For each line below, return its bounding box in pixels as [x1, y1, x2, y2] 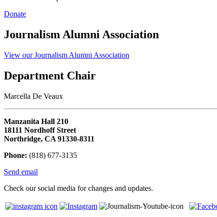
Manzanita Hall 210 [4, 117, 68, 125]
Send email [4, 167, 38, 176]
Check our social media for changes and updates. [4, 184, 153, 192]
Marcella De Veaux [4, 92, 63, 100]
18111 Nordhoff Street [4, 125, 76, 134]
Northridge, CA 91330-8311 [4, 134, 94, 143]
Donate [4, 10, 26, 18]
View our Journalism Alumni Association [4, 50, 129, 59]
